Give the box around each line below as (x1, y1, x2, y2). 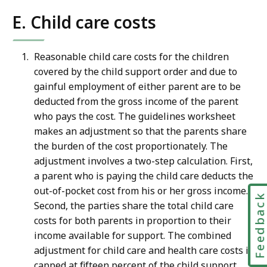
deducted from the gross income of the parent (34, 95, 238, 108)
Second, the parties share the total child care (34, 199, 234, 213)
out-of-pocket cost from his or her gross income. (34, 184, 248, 198)
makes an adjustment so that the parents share (34, 125, 247, 138)
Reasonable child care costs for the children (34, 50, 229, 64)
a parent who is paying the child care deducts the (34, 169, 253, 183)
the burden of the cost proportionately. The (34, 139, 228, 153)
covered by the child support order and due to (34, 65, 237, 79)
